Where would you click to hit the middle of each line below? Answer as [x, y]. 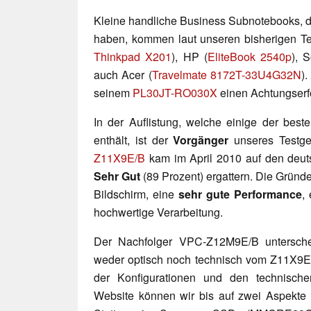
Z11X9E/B [119, 158]
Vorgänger [201, 140]
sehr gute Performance [240, 194]
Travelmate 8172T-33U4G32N [227, 74]
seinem [113, 92]
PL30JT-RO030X [175, 92]
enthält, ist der [134, 140]
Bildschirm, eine [136, 194]
